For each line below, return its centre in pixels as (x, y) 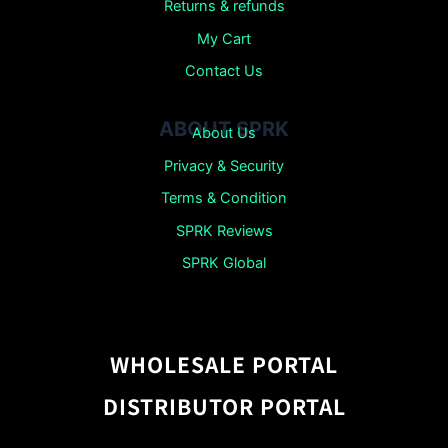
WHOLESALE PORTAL (224, 363)
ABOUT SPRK (224, 128)
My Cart (224, 38)
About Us (224, 133)
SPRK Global (224, 263)
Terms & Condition (224, 198)
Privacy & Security (224, 165)
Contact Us (224, 71)
